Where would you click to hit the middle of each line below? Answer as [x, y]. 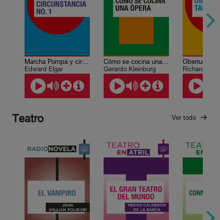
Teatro [28, 119]
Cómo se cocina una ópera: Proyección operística [165, 62]
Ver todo [185, 118]
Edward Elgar [43, 69]
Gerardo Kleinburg [129, 69]
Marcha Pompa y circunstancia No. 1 [85, 62]
